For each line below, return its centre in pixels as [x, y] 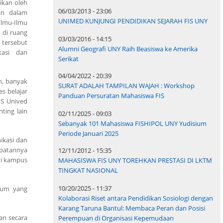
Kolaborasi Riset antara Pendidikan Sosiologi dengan [136, 198]
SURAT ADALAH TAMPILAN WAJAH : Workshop [126, 86]
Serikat [68, 59]
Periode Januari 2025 [88, 134]
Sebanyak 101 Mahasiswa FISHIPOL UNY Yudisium [132, 124]
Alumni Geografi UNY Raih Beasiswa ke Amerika [128, 49]
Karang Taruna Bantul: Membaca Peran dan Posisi [132, 208]
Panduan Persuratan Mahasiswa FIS [111, 96]
